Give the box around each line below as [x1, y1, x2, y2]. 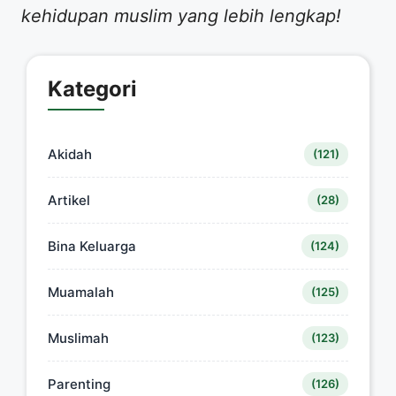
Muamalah [48, 284, 114, 301]
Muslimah [48, 330, 109, 347]
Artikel [48, 192, 90, 209]
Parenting [48, 376, 110, 393]
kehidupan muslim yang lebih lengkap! [21, 5, 341, 27]
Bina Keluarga [48, 238, 136, 255]
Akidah [48, 146, 92, 164]
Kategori [48, 76, 137, 103]
